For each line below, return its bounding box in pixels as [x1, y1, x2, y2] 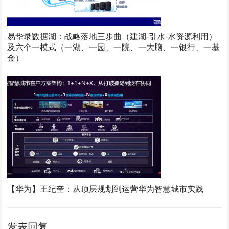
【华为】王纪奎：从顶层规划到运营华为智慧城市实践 [7, 183, 204, 195]
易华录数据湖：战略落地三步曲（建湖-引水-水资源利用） [7, 31, 217, 42]
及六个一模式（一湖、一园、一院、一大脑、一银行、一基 [7, 41, 220, 53]
